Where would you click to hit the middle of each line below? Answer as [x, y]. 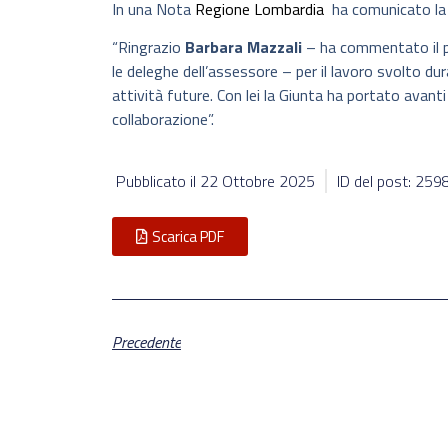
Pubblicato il [158, 181]
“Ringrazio [148, 47]
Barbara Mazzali [243, 47]
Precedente [146, 341]
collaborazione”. [163, 119]
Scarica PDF [188, 237]
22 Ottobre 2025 [257, 181]
